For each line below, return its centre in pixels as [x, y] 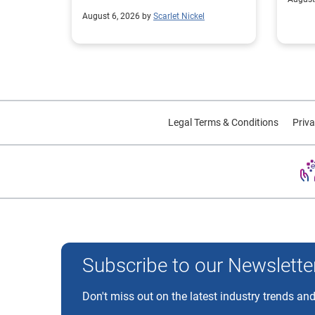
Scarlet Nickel [179, 16]
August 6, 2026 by [117, 16]
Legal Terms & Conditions [223, 122]
